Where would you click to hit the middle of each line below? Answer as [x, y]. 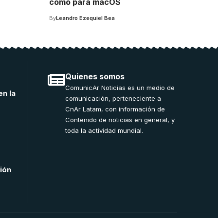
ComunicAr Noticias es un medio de [120, 87]
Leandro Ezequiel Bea [85, 18]
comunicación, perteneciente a [113, 98]
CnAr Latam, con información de [115, 109]
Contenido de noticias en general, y [120, 119]
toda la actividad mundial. [104, 130]
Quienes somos [95, 76]
